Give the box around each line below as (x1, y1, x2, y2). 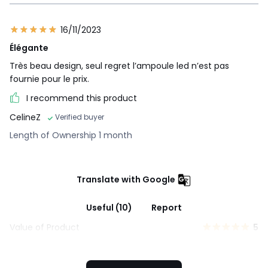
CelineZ (10, 111, 41, 123)
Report (151, 201, 182, 214)
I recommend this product (26, 92, 137, 104)
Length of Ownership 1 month (10, 129, 132, 141)
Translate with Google (77, 173, 175, 185)
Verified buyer (55, 111, 104, 122)
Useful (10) (86, 201, 132, 214)
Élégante (10, 41, 48, 54)
